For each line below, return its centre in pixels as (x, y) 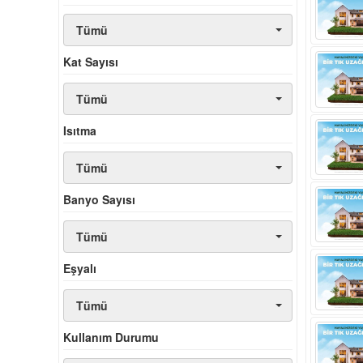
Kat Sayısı (91, 62)
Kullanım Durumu (111, 337)
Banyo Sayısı (99, 200)
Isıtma (80, 131)
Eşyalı (80, 269)
